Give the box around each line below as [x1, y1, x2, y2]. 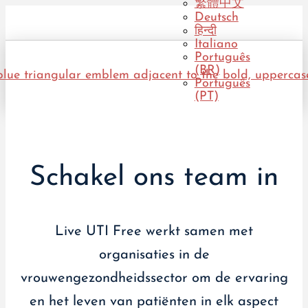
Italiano [194, 38, 238, 51]
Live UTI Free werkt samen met [55, 225, 253, 239]
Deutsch [194, 11, 239, 24]
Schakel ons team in [30, 164, 278, 192]
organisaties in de [98, 248, 210, 263]
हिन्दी [194, 25, 217, 38]
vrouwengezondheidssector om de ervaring [20, 272, 288, 286]
